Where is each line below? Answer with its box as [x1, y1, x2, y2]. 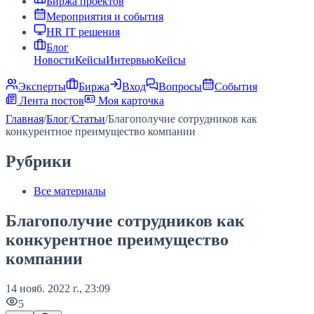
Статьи [71, 113, 105, 125]
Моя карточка [95, 95, 164, 107]
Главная [6, 113, 43, 125]
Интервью [106, 54, 155, 66]
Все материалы [34, 184, 106, 197]
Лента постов [17, 95, 84, 107]
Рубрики [6, 151, 71, 170]
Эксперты [18, 81, 66, 93]
